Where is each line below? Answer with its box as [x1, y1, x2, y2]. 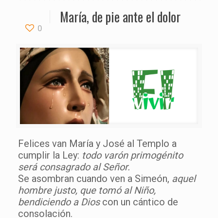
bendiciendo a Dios [18, 196, 100, 208]
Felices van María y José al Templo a [18, 137, 177, 149]
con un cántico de [99, 196, 178, 208]
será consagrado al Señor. [18, 161, 130, 173]
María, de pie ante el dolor [60, 7, 181, 26]
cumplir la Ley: [18, 149, 82, 161]
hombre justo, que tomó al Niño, [18, 184, 156, 196]
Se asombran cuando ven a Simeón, [18, 172, 172, 184]
